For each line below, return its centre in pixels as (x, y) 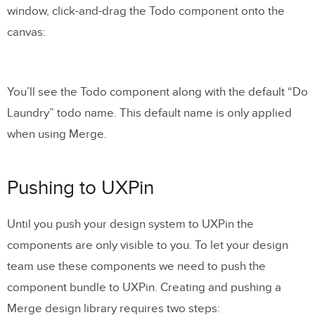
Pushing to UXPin (81, 188)
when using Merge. (57, 134)
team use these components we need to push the (136, 266)
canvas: (26, 32)
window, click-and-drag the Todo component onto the (146, 11)
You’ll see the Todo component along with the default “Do (157, 92)
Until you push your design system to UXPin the (130, 224)
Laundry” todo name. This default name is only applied (149, 113)
